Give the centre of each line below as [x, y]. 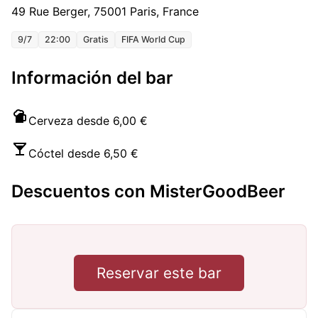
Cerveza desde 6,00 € [88, 121]
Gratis [96, 40]
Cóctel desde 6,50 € [83, 154]
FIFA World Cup [153, 40]
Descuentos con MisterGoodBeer [148, 192]
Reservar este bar [159, 273]
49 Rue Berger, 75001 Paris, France [105, 12]
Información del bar [92, 78]
